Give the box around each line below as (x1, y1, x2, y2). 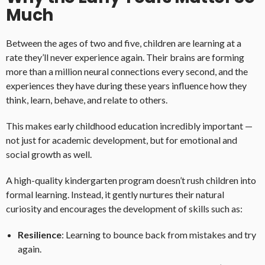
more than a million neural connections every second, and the (6, 66, 248, 77)
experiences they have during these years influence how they (6, 80, 247, 92)
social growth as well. (6, 148, 92, 160)
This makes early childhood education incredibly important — (6, 120, 253, 132)
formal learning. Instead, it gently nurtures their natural (6, 189, 224, 201)
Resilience (18, 229, 62, 241)
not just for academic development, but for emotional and (6, 134, 237, 146)
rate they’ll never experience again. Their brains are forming (6, 51, 244, 63)
